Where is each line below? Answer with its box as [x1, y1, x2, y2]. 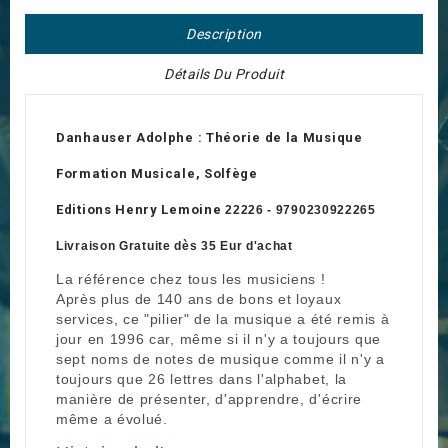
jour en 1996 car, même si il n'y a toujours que [56, 331, 381, 348]
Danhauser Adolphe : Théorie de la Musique [56, 130, 363, 146]
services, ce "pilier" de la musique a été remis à [56, 311, 390, 328]
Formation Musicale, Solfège [56, 166, 258, 182]
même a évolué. [56, 411, 168, 428]
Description [186, 26, 262, 43]
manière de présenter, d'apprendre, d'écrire [56, 391, 363, 408]
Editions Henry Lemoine [56, 202, 226, 218]
